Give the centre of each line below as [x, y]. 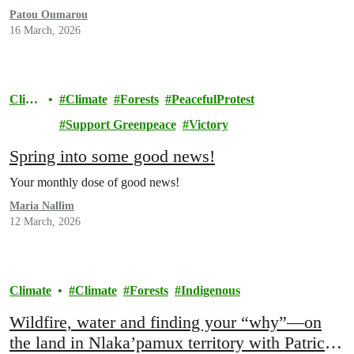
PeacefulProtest [213, 100]
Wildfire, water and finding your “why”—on [166, 322]
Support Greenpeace [121, 125]
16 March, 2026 [45, 31]
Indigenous [211, 291]
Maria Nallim [42, 206]
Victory [208, 125]
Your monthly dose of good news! [94, 183]
